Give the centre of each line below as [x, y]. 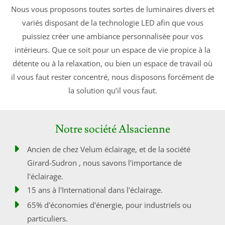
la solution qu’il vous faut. [113, 90]
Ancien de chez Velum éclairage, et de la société [109, 149]
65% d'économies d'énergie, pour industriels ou [109, 205]
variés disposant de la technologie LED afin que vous [113, 22]
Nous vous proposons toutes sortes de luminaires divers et [113, 9]
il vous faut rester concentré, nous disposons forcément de [113, 77]
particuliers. [47, 218]
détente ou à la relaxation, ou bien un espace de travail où [113, 63]
